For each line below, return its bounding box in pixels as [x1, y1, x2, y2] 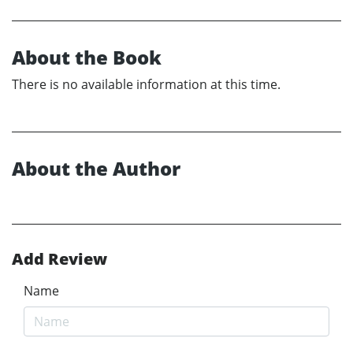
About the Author [12, 154, 180, 181]
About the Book [12, 43, 162, 70]
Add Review [12, 247, 107, 269]
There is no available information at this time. [12, 75, 281, 93]
